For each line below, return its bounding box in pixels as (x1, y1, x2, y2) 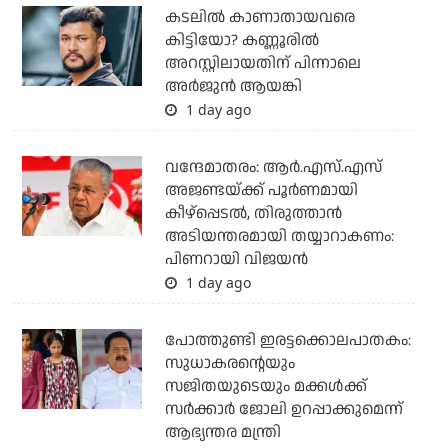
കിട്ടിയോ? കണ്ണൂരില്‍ (164, 29, 319, 53)
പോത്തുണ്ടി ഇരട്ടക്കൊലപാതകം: (164, 329, 411, 353)
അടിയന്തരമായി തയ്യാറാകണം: (164, 225, 394, 249)
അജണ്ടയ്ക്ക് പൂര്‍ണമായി (164, 179, 358, 203)
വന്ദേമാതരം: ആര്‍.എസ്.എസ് (164, 156, 382, 180)
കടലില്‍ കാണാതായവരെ (164, 6, 355, 30)
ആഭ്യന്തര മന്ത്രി (164, 421, 281, 445)
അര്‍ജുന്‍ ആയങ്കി (164, 75, 302, 99)
